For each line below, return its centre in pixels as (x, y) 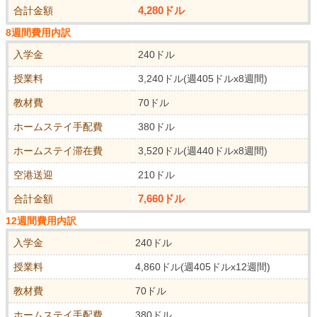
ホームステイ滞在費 (58, 151)
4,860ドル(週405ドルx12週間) (203, 267)
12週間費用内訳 (41, 221)
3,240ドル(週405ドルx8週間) (203, 79)
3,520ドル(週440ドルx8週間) (203, 151)
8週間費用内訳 (39, 33)
